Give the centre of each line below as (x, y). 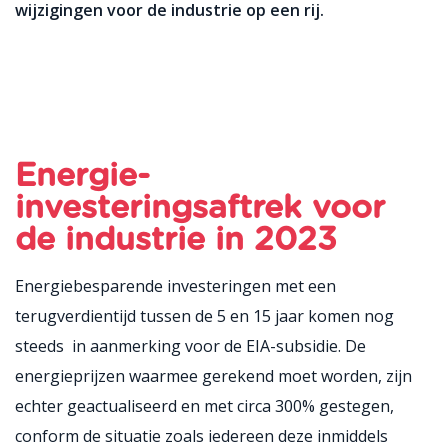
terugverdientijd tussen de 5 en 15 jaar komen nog (204, 316)
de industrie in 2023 (176, 240)
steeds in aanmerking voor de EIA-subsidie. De (190, 346)
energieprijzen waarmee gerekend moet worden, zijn (213, 376)
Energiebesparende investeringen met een (175, 286)
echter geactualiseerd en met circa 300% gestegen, (204, 406)
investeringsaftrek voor (200, 208)
